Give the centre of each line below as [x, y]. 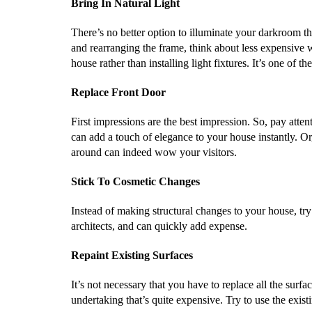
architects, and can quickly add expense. [159, 226]
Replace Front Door [118, 92]
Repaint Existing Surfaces [132, 255]
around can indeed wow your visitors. [154, 152]
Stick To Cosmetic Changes [135, 181]
